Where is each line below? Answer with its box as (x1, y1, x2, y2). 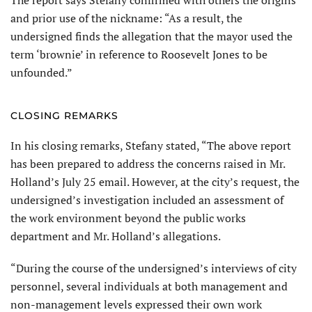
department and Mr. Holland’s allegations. (10, 228, 221, 244)
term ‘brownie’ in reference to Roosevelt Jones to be (10, 46, 267, 62)
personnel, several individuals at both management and (10, 278, 288, 294)
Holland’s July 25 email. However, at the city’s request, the (10, 173, 299, 189)
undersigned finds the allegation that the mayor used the (10, 28, 292, 44)
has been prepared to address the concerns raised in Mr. (10, 155, 285, 171)
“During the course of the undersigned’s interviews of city (10, 260, 297, 276)
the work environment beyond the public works (10, 210, 246, 226)
